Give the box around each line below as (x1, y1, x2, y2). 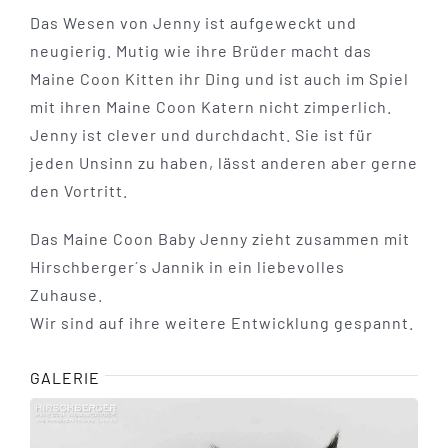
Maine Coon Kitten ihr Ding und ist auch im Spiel (29, 69, 409, 89)
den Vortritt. (29, 181, 128, 201)
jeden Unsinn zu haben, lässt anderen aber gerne (29, 153, 418, 173)
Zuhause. (29, 285, 103, 305)
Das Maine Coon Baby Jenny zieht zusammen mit (29, 229, 410, 249)
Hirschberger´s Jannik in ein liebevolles (29, 257, 345, 277)
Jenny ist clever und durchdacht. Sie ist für (29, 125, 373, 145)
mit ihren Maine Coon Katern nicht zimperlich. (29, 97, 392, 117)
